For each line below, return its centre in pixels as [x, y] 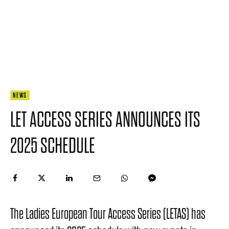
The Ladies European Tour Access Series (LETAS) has [108, 214]
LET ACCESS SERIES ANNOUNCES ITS [105, 120]
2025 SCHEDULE [53, 146]
